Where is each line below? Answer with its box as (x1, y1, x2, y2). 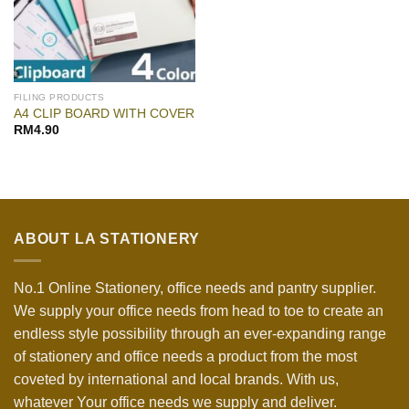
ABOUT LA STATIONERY (14, 230, 201, 246)
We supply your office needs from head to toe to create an (14, 303, 383, 320)
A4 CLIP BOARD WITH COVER (13, 106, 194, 121)
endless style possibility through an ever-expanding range (14, 326, 386, 342)
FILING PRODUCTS (13, 91, 105, 102)
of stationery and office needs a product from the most (14, 349, 357, 365)
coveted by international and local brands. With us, (14, 372, 339, 388)
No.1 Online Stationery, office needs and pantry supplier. (14, 280, 376, 297)
